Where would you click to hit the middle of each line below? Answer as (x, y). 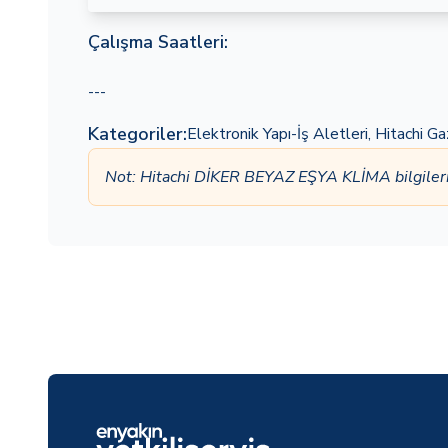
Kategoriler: (137, 134)
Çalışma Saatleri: (158, 42)
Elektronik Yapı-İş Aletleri (277, 134)
